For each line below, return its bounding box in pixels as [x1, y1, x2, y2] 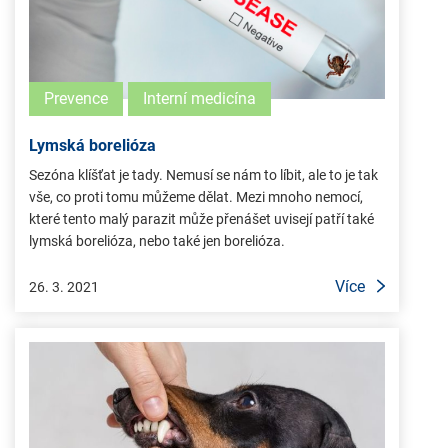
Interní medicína [143, 88, 256, 108]
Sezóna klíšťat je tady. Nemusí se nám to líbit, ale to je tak [29, 166, 378, 183]
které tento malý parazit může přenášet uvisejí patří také [29, 210, 374, 227]
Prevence [44, 88, 108, 108]
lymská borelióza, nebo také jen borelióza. [29, 232, 285, 249]
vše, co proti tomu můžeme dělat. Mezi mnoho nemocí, [29, 188, 363, 205]
